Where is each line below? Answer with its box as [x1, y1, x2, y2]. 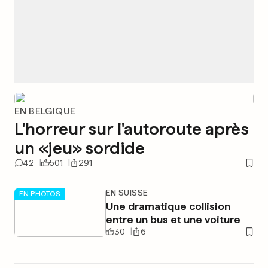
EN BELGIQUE [14, 105, 76, 117]
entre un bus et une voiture [105, 213, 240, 226]
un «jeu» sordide [14, 138, 145, 158]
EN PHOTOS [19, 189, 60, 198]
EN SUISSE [105, 188, 148, 197]
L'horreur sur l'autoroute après [14, 118, 249, 139]
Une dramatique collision [105, 200, 230, 212]
